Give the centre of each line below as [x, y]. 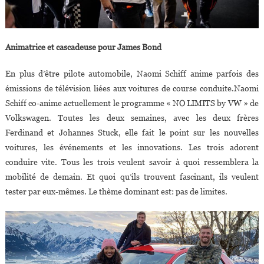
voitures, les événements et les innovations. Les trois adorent [132, 147]
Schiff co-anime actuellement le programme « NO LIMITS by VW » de [132, 103]
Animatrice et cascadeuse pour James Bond [83, 47]
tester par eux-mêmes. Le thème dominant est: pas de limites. [116, 191]
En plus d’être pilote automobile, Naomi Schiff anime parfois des [132, 73]
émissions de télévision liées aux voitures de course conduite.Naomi [132, 88]
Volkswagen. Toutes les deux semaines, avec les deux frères [132, 118]
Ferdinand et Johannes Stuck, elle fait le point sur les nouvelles [132, 132]
